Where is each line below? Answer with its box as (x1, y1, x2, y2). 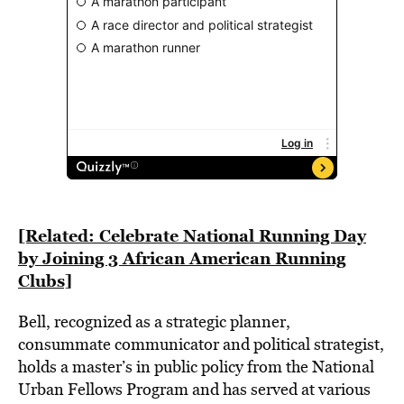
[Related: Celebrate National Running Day (18, 224, 366, 247)
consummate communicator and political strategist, (18, 333, 384, 355)
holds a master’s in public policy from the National (18, 355, 374, 378)
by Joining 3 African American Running (18, 246, 345, 270)
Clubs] (18, 269, 72, 292)
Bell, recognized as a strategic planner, (18, 310, 290, 333)
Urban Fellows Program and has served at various (18, 378, 371, 400)
